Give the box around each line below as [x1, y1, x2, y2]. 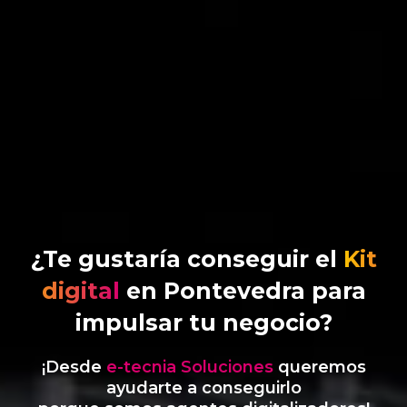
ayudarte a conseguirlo [105, 377, 302, 398]
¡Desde [41, 356, 106, 377]
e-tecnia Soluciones [105, 356, 273, 377]
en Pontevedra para [119, 276, 366, 304]
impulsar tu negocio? [74, 308, 333, 336]
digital [41, 276, 120, 304]
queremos [273, 356, 366, 377]
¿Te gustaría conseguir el [30, 244, 343, 273]
